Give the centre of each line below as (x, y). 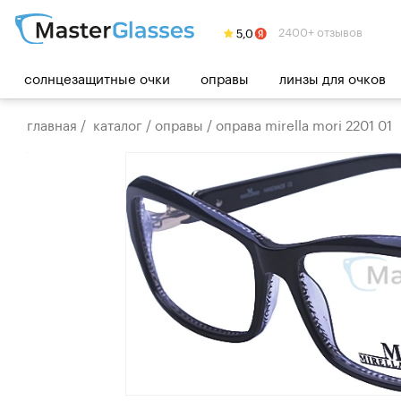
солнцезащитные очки (97, 77)
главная (52, 124)
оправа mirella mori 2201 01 (304, 124)
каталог (118, 124)
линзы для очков (333, 77)
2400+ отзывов (320, 30)
